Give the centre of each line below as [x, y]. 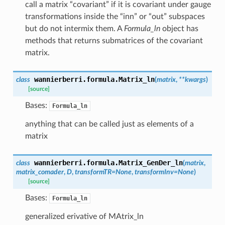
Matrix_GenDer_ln [150, 162]
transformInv [154, 172]
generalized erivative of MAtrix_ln [84, 216]
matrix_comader [40, 172]
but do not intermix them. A [74, 28]
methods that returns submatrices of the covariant [114, 40]
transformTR [93, 172]
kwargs [195, 79]
